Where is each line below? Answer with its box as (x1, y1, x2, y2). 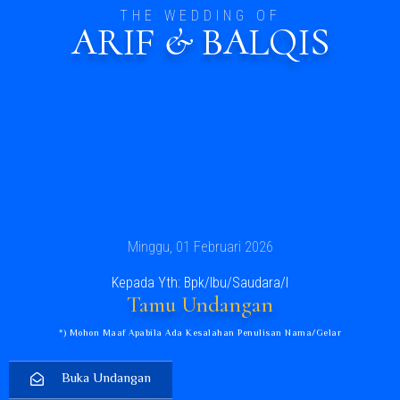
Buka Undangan (62, 369, 151, 389)
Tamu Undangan (127, 291, 273, 318)
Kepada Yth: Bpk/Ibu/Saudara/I (112, 274, 288, 291)
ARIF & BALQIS (71, 19, 329, 65)
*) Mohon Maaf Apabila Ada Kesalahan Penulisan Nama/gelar (59, 327, 341, 340)
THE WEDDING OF (119, 7, 281, 24)
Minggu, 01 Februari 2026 (127, 238, 273, 255)
